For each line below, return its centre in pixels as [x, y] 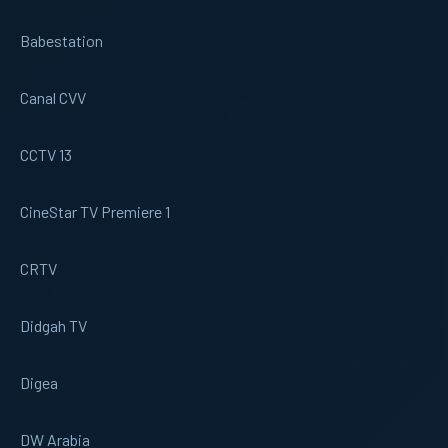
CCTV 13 [46, 154]
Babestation [61, 40]
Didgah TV [53, 325]
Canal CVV [53, 97]
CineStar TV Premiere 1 [95, 211]
